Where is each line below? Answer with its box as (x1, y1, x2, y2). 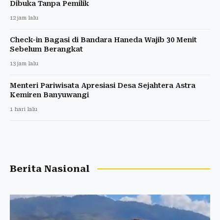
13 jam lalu (10, 60, 38, 67)
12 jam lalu (10, 14, 38, 21)
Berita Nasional (10, 163, 90, 174)
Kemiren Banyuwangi (10, 90, 89, 99)
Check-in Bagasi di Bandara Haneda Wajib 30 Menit (10, 35, 197, 44)
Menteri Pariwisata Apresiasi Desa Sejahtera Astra (10, 81, 195, 89)
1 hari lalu (10, 106, 37, 112)
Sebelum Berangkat (10, 45, 83, 53)
